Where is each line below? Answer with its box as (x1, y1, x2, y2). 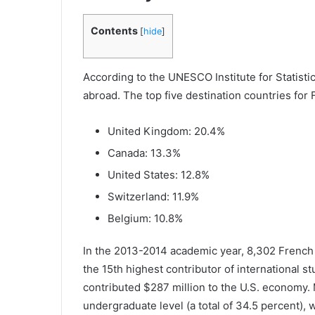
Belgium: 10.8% (108, 211, 183, 225)
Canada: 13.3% (108, 146, 181, 160)
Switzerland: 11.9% (108, 189, 199, 203)
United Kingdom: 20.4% (108, 124, 225, 138)
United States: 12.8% (108, 167, 210, 181)
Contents (91, 24, 138, 37)
